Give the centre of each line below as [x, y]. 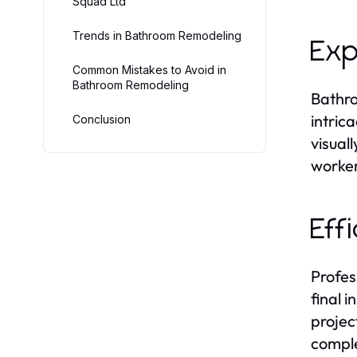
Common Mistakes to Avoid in [149, 69]
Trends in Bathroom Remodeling [157, 35]
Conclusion [102, 119]
